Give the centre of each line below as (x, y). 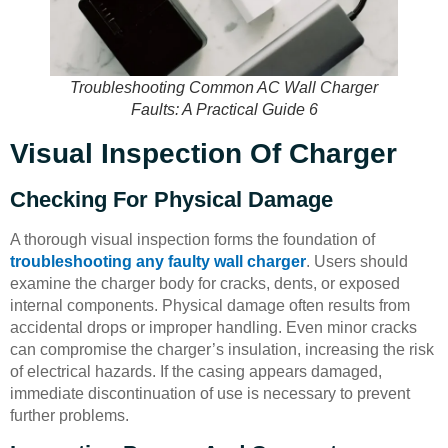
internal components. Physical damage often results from (210, 305)
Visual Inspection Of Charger (203, 153)
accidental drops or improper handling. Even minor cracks (213, 327)
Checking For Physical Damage (171, 199)
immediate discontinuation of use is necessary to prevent (210, 393)
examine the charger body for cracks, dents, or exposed (205, 283)
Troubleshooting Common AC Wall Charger (224, 87)
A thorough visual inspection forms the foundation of (192, 239)
